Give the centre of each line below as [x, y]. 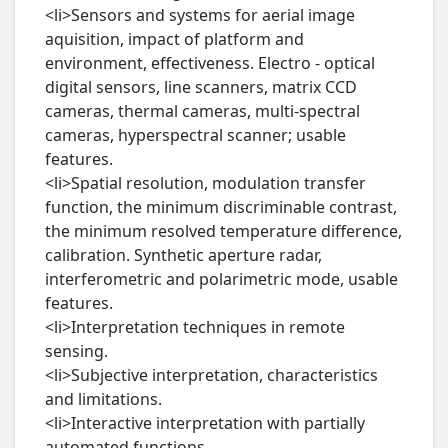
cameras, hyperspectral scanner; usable [195, 135]
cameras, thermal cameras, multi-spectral [202, 111]
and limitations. [103, 399]
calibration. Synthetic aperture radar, [183, 255]
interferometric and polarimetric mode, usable [221, 279]
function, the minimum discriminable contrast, [220, 207]
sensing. [76, 351]
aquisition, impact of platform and [174, 39]
